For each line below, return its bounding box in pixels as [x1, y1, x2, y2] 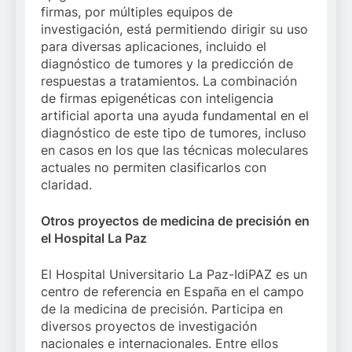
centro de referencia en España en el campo [41, 284, 304, 299]
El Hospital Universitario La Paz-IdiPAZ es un [41, 266, 307, 282]
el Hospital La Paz [41, 230, 147, 246]
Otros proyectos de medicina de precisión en [41, 213, 310, 229]
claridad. [41, 177, 92, 192]
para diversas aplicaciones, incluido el [41, 38, 266, 54]
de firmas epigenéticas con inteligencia [41, 90, 273, 106]
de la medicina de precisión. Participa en [41, 301, 283, 317]
